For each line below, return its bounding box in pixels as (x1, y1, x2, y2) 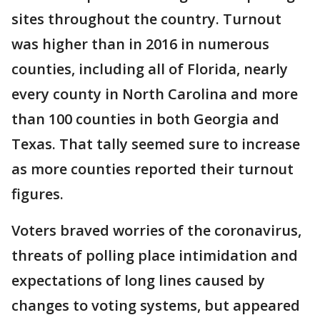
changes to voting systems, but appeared (11, 296, 300, 315)
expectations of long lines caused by (11, 271, 265, 290)
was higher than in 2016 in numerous (11, 34, 269, 54)
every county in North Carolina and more (11, 84, 298, 104)
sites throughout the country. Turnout (11, 9, 281, 29)
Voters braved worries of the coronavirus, (11, 221, 301, 240)
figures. (11, 184, 64, 204)
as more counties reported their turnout (11, 159, 294, 179)
